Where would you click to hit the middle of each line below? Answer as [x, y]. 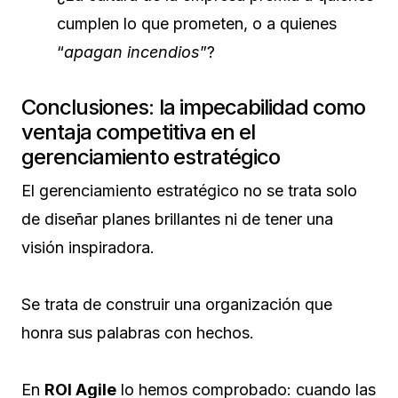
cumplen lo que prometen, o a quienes [197, 23]
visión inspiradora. [88, 247]
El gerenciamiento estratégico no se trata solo [189, 190]
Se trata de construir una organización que [177, 304]
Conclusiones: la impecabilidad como [194, 107]
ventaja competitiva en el [138, 131]
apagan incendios [132, 52]
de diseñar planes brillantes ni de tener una [177, 219]
